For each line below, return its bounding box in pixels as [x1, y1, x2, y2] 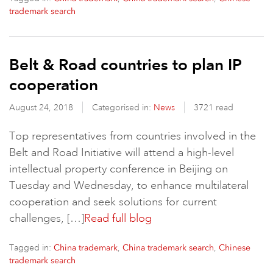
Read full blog [84, 211, 152, 225]
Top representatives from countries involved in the [9, 129, 256, 143]
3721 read [194, 102, 233, 113]
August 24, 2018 [9, 102, 76, 113]
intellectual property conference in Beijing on [9, 162, 228, 175]
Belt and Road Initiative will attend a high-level [9, 146, 234, 159]
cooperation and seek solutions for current [9, 195, 217, 208]
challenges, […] [9, 211, 84, 225]
